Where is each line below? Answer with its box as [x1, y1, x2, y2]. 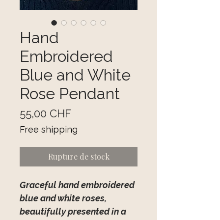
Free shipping [20, 124, 78, 135]
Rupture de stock [48, 151, 110, 162]
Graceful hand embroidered [20, 180, 135, 191]
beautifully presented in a [20, 206, 126, 217]
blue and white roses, [20, 193, 107, 204]
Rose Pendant [20, 84, 120, 103]
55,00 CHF [20, 107, 71, 120]
